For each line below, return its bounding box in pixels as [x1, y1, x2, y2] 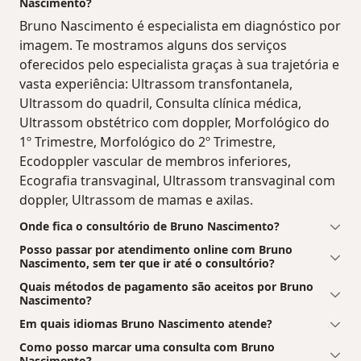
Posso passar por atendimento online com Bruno [19, 241, 293, 257]
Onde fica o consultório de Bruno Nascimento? [19, 218, 280, 234]
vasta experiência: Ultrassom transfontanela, [19, 74, 293, 93]
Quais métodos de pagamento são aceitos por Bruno [19, 278, 313, 294]
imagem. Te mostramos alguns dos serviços [19, 35, 287, 54]
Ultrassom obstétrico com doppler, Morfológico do [19, 113, 330, 131]
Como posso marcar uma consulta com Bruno [19, 338, 275, 355]
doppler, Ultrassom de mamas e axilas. [19, 190, 253, 209]
